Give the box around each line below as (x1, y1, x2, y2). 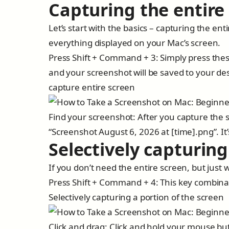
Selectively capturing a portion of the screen (49, 191, 224, 203)
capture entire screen (49, 81, 135, 93)
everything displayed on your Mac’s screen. (49, 37, 221, 49)
